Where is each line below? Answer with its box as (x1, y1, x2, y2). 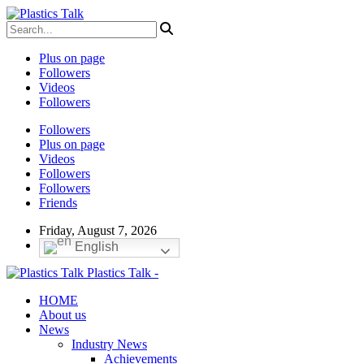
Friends (39, 196, 77, 210)
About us (39, 308, 86, 322)
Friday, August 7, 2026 (39, 223, 157, 237)
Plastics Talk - (87, 266, 158, 279)
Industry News (71, 337, 147, 351)
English (71, 240, 119, 254)
